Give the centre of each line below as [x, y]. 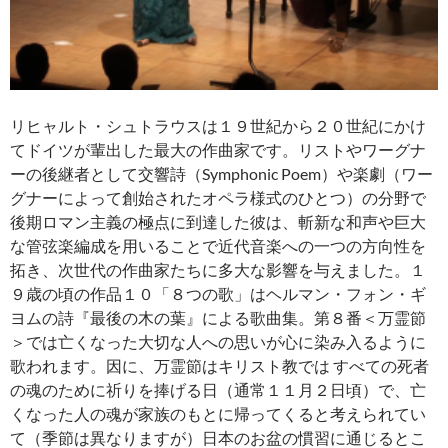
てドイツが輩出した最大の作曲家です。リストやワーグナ [218, 149]
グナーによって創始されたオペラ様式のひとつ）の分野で [218, 197]
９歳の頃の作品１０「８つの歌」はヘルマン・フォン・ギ [218, 293]
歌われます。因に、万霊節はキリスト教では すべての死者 [219, 365]
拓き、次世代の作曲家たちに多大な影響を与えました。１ [218, 269]
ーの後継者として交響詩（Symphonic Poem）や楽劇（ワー [221, 173]
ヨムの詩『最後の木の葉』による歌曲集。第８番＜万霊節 [218, 317]
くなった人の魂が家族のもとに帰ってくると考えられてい [218, 413]
